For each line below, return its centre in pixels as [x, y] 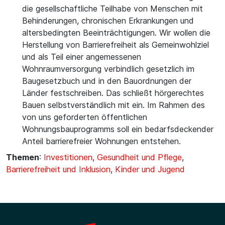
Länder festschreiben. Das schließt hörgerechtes [113, 93]
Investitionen [68, 157]
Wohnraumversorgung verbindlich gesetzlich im [108, 69]
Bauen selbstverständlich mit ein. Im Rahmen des [114, 105]
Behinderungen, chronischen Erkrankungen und [108, 21]
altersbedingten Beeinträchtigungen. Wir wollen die [116, 33]
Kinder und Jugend [150, 169]
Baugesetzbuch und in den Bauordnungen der [107, 81]
